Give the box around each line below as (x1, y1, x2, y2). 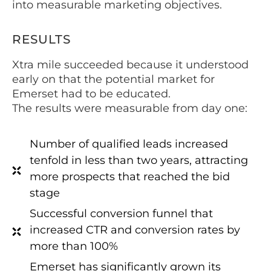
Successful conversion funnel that (29, 207, 213, 221)
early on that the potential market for (12, 72, 215, 86)
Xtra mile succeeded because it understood (12, 57, 249, 71)
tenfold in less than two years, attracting (29, 154, 248, 168)
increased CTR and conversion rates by (29, 223, 240, 237)
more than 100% (29, 240, 118, 253)
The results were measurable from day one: (12, 101, 247, 115)
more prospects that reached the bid (29, 170, 230, 184)
